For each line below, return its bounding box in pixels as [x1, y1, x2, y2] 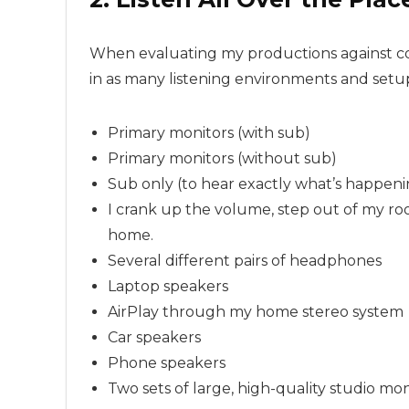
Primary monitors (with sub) [108, 124, 310, 142]
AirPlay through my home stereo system [108, 303, 404, 320]
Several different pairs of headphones [108, 252, 382, 269]
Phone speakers [108, 354, 225, 372]
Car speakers [108, 329, 201, 346]
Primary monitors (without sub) [108, 150, 337, 167]
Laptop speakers [108, 278, 228, 295]
